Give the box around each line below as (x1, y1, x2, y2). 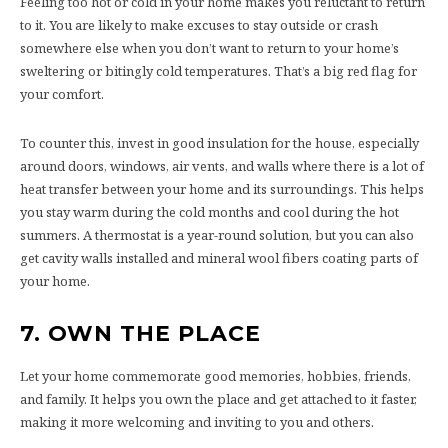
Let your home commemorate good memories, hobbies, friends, (20, 366, 411, 385)
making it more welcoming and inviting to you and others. (20, 412, 374, 431)
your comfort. (20, 84, 104, 103)
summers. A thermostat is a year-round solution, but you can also (20, 225, 414, 244)
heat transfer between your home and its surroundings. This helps (20, 179, 424, 198)
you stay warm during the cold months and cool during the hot (20, 202, 399, 221)
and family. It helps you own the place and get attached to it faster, (20, 389, 417, 408)
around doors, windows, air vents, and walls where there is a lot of (20, 156, 424, 175)
